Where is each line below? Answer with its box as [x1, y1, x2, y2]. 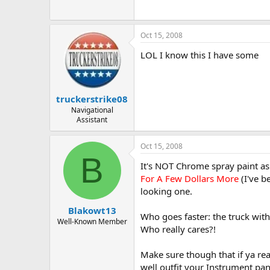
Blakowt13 [67, 204, 116, 216]
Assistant [77, 115, 107, 125]
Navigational [71, 105, 113, 116]
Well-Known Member [57, 216, 127, 227]
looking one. [140, 185, 192, 198]
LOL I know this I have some [140, 48, 259, 61]
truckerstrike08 [56, 93, 128, 105]
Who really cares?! [140, 223, 216, 236]
